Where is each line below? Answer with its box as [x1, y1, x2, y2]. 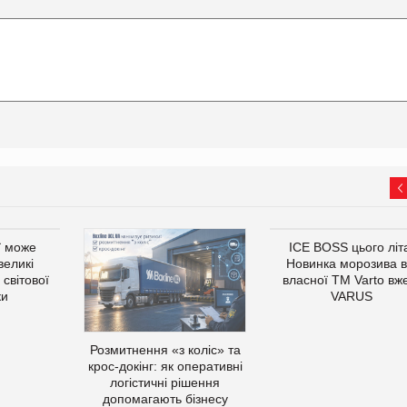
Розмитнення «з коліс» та [89, 342, 241, 357]
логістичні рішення [110, 374, 220, 390]
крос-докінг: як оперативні [87, 358, 243, 373]
